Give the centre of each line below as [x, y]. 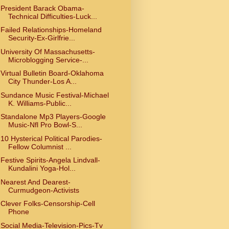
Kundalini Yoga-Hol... [42, 168]
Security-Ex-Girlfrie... [41, 38]
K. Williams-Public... [40, 103]
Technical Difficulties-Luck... [52, 16]
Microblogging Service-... [48, 60]
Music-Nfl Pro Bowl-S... [45, 125]
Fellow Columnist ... [40, 146]
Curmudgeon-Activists [43, 190]
